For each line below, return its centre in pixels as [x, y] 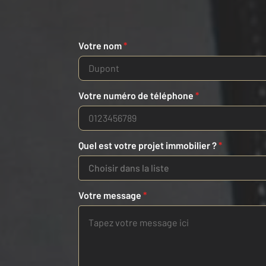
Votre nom [101, 46]
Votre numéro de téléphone [137, 96]
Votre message [111, 195]
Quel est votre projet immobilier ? [148, 145]
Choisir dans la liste [129, 168]
